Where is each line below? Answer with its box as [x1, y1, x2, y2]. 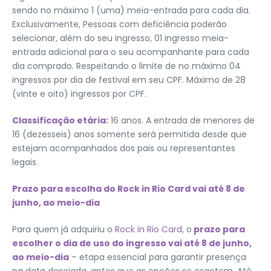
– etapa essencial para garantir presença [69, 250, 246, 263]
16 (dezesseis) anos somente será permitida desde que [12, 128, 247, 140]
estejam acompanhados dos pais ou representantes [12, 142, 235, 154]
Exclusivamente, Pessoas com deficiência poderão [12, 18, 227, 30]
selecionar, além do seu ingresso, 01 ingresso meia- [12, 31, 229, 44]
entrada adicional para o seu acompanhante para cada [12, 45, 249, 58]
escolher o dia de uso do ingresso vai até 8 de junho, [12, 237, 252, 249]
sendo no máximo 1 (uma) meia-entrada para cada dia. [12, 4, 250, 16]
